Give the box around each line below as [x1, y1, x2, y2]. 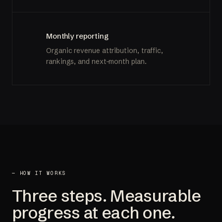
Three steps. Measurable [12, 185, 201, 206]
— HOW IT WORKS [12, 169, 66, 176]
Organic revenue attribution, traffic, [46, 46, 164, 55]
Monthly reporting [46, 31, 109, 41]
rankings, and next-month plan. [46, 56, 147, 66]
